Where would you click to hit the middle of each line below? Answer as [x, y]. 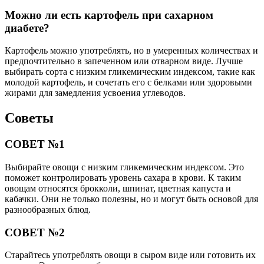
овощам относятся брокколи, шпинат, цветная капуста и [118, 188]
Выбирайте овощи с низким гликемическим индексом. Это [124, 167]
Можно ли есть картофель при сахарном [109, 15]
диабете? [27, 28]
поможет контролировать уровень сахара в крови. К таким [123, 177]
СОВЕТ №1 [35, 144]
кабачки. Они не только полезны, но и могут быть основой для [131, 199]
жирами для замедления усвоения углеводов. [95, 93]
